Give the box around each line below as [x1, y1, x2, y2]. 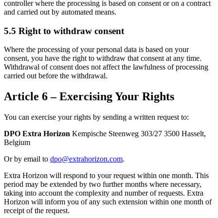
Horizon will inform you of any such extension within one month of [4, 198, 212, 206]
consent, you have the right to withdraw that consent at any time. [4, 54, 201, 63]
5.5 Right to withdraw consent [4, 25, 124, 36]
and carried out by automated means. [4, 7, 116, 16]
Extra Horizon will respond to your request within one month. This [4, 171, 209, 180]
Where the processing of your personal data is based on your [4, 45, 189, 54]
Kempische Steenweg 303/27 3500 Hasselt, [70, 129, 206, 138]
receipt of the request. [4, 206, 70, 215]
